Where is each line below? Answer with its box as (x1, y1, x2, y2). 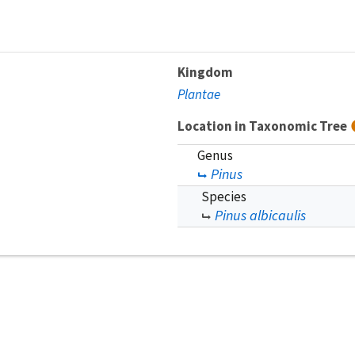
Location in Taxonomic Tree (177, 116, 349, 135)
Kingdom (177, 63, 233, 81)
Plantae (177, 85, 220, 103)
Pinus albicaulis (215, 205, 306, 224)
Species (201, 187, 246, 205)
